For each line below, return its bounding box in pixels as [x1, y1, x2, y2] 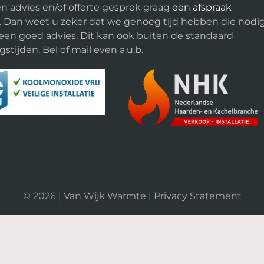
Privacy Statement [153, 190, 242, 202]
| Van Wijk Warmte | [55, 190, 154, 202]
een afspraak [171, 2, 232, 14]
